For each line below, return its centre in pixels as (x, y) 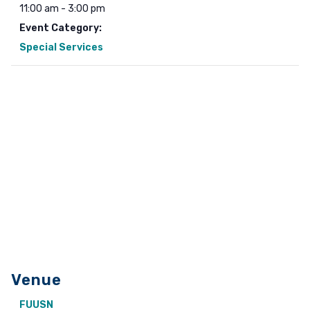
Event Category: (61, 28)
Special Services (61, 47)
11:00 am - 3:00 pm (62, 9)
